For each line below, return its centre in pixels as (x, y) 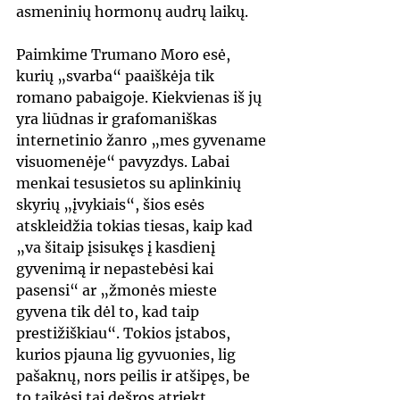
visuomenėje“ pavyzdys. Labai (125, 162)
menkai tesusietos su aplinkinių (130, 183)
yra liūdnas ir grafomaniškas (118, 119)
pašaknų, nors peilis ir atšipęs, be (135, 376)
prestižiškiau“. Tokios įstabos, (125, 333)
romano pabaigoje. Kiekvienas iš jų (141, 98)
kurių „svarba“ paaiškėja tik (117, 76)
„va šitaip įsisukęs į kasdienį (117, 248)
